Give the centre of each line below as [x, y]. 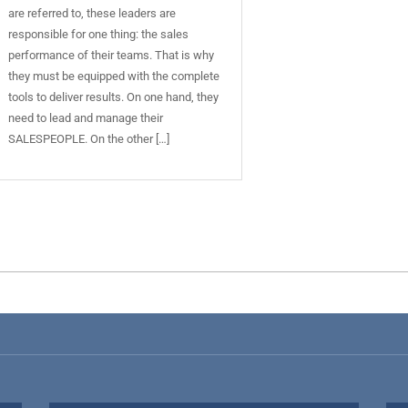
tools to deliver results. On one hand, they [114, 97]
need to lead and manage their [86, 118]
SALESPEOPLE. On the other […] [89, 139]
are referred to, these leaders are [92, 14]
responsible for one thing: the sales [99, 35]
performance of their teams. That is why [112, 56]
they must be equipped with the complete [114, 76]
